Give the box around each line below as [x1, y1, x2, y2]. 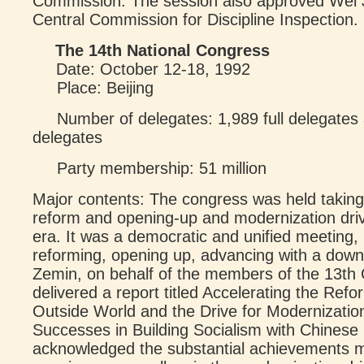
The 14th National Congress [54, 41, 270, 59]
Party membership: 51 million [57, 159, 266, 177]
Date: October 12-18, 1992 [56, 60, 250, 78]
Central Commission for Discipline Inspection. [32, 11, 358, 28]
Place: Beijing [57, 79, 154, 97]
